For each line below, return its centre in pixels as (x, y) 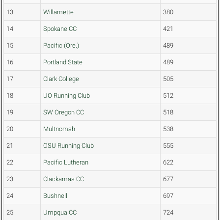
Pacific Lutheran (66, 163)
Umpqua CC (60, 213)
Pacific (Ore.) (61, 46)
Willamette (58, 12)
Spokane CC (60, 29)
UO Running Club (67, 96)
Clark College (61, 79)
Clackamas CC (64, 179)
